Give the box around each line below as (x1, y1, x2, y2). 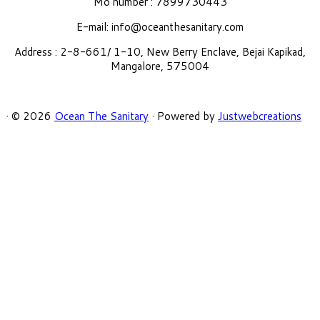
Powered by (157, 108, 215, 124)
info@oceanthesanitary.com (111, 19, 244, 34)
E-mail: (76, 19, 111, 34)
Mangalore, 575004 (111, 58, 209, 74)
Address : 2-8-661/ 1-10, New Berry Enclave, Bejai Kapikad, (14, 44, 306, 59)
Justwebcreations (218, 108, 301, 124)
